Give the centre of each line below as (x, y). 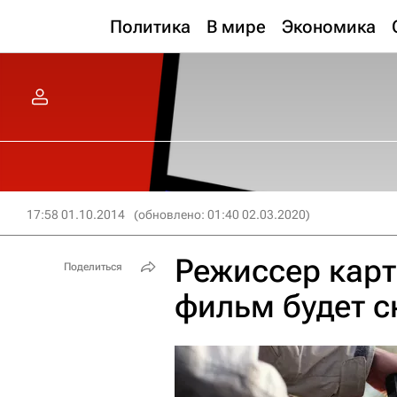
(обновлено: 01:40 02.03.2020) (222, 214)
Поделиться (93, 267)
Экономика (329, 27)
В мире (236, 27)
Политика (150, 27)
